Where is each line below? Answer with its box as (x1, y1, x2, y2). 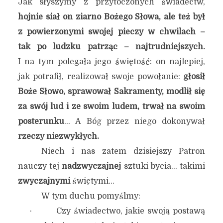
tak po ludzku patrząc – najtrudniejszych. (17, 42, 206, 51)
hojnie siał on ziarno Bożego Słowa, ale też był (17, 12, 206, 21)
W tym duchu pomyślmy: (41, 192, 141, 201)
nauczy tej (17, 162, 62, 171)
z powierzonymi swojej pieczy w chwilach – (17, 27, 206, 36)
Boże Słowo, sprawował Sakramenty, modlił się (17, 87, 206, 96)
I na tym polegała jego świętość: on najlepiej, (17, 57, 206, 66)
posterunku (17, 117, 64, 126)
